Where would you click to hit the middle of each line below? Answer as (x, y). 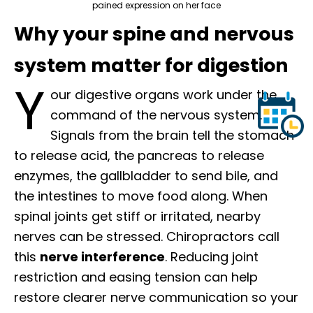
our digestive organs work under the (163, 95)
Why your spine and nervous (154, 34)
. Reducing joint (212, 257)
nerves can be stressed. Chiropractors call (147, 237)
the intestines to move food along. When (141, 196)
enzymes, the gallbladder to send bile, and (146, 176)
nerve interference (102, 257)
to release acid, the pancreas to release (139, 156)
